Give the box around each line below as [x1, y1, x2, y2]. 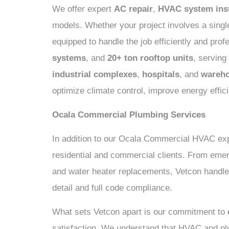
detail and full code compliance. [52, 183, 172, 193]
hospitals [142, 70, 179, 79]
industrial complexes [52, 70, 137, 79]
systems [52, 53, 86, 63]
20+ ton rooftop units [107, 53, 193, 63]
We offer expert [52, 4, 114, 14]
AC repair [114, 4, 153, 14]
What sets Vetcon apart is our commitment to [52, 207, 227, 217]
